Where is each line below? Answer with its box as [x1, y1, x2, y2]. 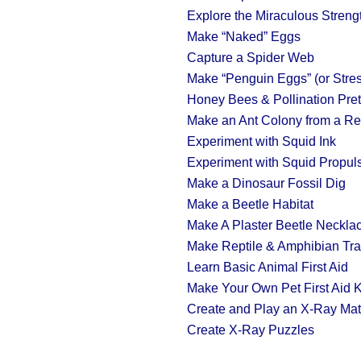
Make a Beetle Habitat [187, 197, 313, 211]
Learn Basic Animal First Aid [187, 260, 348, 274]
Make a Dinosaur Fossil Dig [187, 176, 346, 190]
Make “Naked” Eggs [187, 30, 301, 44]
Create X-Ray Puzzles [187, 323, 314, 337]
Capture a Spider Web [187, 51, 314, 64]
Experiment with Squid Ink [187, 135, 336, 148]
